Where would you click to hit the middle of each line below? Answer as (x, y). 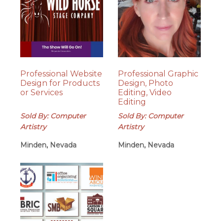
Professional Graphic (158, 74)
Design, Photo (145, 83)
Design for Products (60, 83)
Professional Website (61, 74)
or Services (42, 92)
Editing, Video (145, 92)
